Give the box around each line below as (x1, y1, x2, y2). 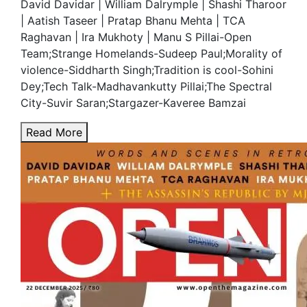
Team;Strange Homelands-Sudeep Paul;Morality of (21, 47, 282, 61)
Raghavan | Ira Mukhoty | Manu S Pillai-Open (21, 30, 251, 45)
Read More (26, 125, 82, 140)
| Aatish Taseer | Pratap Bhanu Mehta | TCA (21, 14, 245, 28)
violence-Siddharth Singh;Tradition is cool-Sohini (21, 63, 273, 77)
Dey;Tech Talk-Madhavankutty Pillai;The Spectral (21, 79, 272, 94)
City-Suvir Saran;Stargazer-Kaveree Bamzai (21, 96, 246, 110)
